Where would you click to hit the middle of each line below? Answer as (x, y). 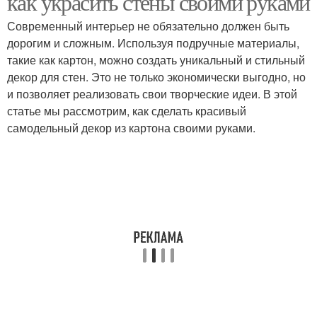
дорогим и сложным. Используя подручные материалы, (153, 43)
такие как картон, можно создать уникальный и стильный (156, 60)
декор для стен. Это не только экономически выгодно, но (156, 77)
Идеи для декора (83, 139)
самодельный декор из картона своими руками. (131, 128)
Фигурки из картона (83, 63)
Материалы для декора (234, 63)
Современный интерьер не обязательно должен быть (148, 26)
